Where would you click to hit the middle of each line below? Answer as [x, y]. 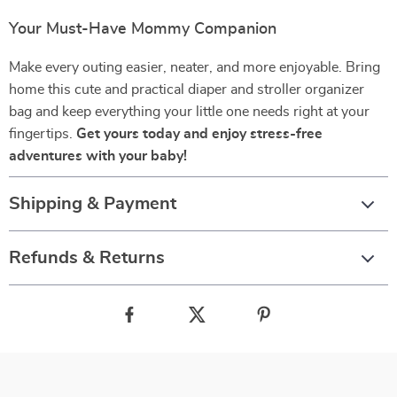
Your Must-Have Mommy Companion [143, 29]
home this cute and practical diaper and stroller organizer [187, 90]
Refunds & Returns [87, 258]
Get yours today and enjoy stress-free [199, 134]
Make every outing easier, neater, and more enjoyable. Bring [195, 67]
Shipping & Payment [93, 204]
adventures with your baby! [98, 156]
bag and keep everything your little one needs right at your [189, 112]
